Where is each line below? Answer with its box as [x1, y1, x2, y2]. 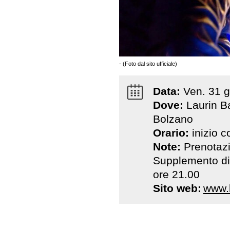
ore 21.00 [152, 168, 200, 180]
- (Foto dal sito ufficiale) [119, 60, 177, 67]
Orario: [152, 126, 192, 139]
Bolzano [152, 112, 193, 125]
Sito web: [152, 182, 201, 194]
